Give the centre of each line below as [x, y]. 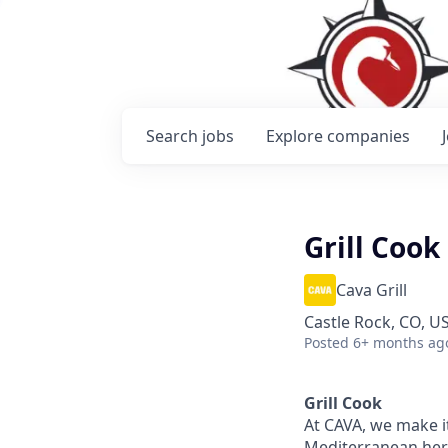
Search [174, 136]
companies [368, 136]
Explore [296, 136]
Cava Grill [371, 290]
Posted [326, 342]
